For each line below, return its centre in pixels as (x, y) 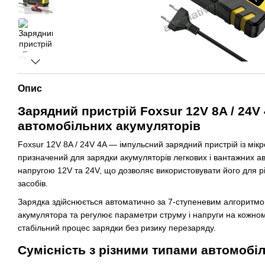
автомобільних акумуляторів (109, 126)
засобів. (33, 184)
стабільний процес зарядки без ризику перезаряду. (117, 227)
